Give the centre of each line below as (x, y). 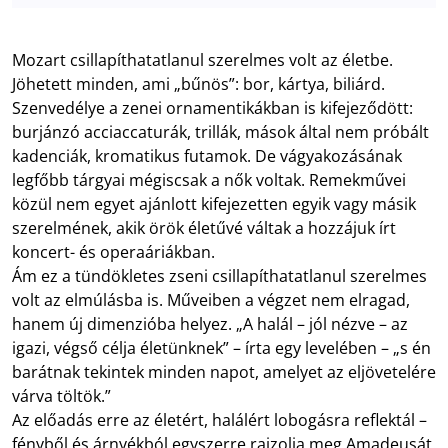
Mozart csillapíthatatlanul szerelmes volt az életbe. (202, 59)
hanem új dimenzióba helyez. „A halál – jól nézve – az (210, 323)
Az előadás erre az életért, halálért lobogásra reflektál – (219, 419)
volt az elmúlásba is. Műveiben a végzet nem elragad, (211, 299)
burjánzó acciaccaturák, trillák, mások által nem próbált (220, 131)
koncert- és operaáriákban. (113, 251)
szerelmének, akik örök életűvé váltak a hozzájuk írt (204, 227)
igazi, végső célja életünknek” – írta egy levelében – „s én (221, 347)
